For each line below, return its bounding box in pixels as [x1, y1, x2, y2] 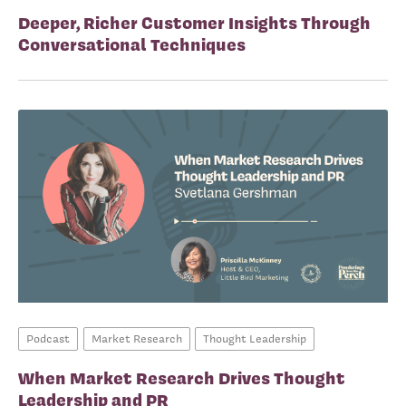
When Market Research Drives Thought [18, 365, 345, 390]
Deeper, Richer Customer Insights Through [18, 10, 371, 34]
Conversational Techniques [18, 32, 246, 56]
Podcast [26, 330, 70, 346]
